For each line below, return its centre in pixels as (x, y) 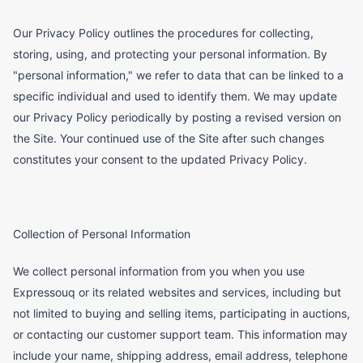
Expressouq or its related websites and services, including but (177, 293)
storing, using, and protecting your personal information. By (170, 54)
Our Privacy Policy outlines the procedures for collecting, (163, 33)
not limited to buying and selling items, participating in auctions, (181, 314)
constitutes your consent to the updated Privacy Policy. (160, 160)
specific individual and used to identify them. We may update (175, 96)
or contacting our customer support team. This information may (180, 335)
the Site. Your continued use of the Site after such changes (169, 139)
